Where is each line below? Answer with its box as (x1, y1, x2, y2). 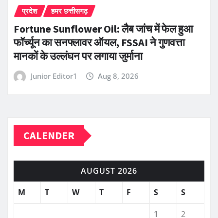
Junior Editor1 (30, 71, 77, 81)
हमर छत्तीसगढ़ (51, 6, 88, 16)
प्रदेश (22, 6, 37, 16)
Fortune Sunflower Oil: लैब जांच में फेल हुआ (14, 21, 193, 36)
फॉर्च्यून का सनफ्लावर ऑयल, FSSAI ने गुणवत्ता (14, 35, 185, 49)
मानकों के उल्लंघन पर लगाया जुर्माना (14, 49, 143, 63)
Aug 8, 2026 (98, 71, 139, 81)
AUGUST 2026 (81, 165, 137, 177)
